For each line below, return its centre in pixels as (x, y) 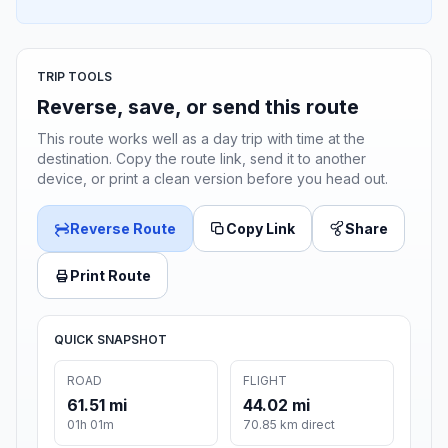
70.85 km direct (289, 425)
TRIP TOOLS (74, 77)
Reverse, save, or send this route (198, 107)
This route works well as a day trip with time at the (201, 139)
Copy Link (260, 229)
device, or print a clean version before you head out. (212, 179)
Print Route (110, 276)
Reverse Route (123, 229)
